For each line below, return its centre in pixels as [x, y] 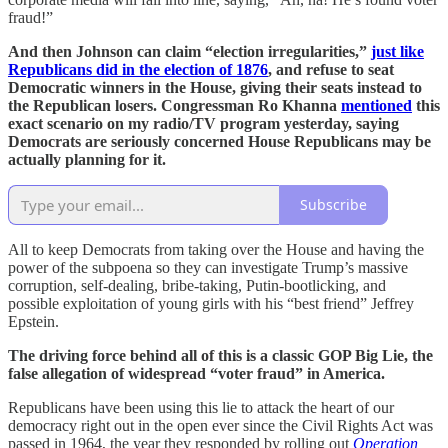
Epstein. [33, 321]
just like [397, 51]
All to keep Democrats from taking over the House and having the [216, 249]
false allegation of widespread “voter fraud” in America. [196, 373]
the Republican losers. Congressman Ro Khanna [174, 105]
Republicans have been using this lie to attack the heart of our [201, 407]
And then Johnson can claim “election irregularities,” [189, 51]
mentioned [376, 105]
